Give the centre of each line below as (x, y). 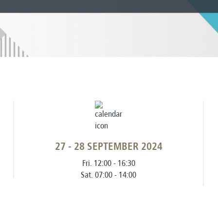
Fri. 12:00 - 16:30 (109, 163)
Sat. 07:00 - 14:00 (109, 175)
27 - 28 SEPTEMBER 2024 (109, 147)
